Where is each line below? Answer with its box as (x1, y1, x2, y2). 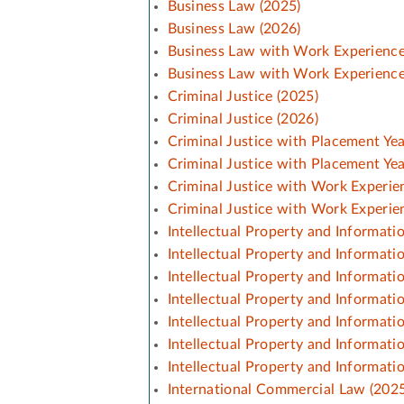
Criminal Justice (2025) (167, 88, 318, 104)
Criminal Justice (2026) (167, 111, 318, 126)
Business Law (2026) (167, 21, 301, 36)
